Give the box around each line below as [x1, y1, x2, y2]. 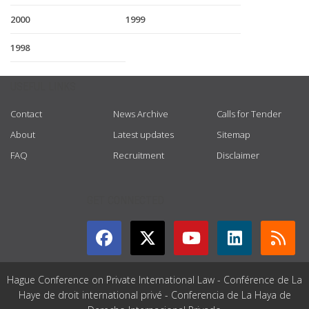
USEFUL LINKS [10, 80, 76, 93]
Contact [10, 108, 42, 120]
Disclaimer [216, 149, 259, 161]
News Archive [113, 108, 169, 120]
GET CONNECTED [87, 194, 164, 207]
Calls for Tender [216, 108, 281, 120]
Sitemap [216, 128, 250, 141]
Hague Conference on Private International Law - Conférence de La [7, 273, 302, 286]
